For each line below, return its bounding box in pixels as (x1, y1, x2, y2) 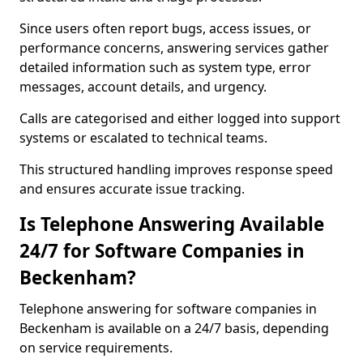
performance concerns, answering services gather (19, 39, 329, 57)
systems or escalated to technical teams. (19, 129, 267, 147)
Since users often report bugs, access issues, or (19, 19, 311, 37)
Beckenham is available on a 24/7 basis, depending (19, 319, 329, 337)
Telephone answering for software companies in (19, 300, 317, 318)
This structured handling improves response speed (19, 160, 333, 178)
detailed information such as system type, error (19, 58, 311, 76)
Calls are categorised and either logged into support (19, 109, 340, 127)
